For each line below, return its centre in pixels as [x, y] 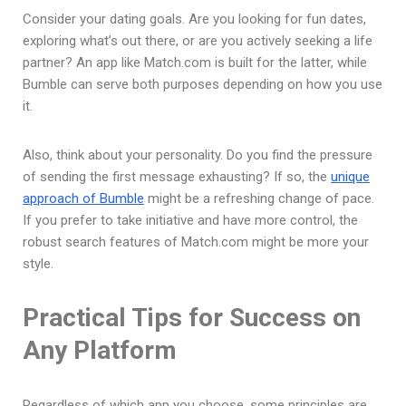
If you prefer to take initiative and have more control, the [190, 220]
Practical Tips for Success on [192, 317]
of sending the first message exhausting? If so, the [177, 176]
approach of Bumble [83, 198]
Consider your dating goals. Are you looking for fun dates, [194, 19]
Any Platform [100, 350]
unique [350, 176]
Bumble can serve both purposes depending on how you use [203, 84]
